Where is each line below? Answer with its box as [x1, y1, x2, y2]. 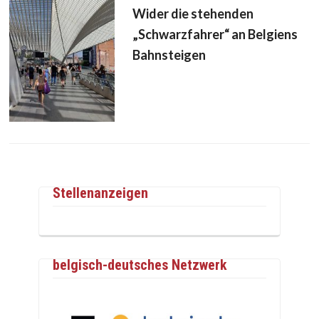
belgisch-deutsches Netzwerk [53, 256, 227, 273]
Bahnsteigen [132, 46, 206, 63]
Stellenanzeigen [53, 184, 148, 202]
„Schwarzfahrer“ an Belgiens [132, 26, 298, 42]
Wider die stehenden [132, 5, 253, 21]
